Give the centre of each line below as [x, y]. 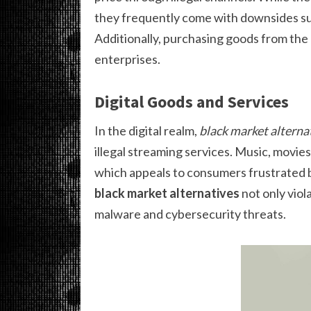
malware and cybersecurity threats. [190, 214]
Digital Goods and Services [192, 102]
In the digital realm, [147, 131]
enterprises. [127, 59]
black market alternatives [167, 193]
